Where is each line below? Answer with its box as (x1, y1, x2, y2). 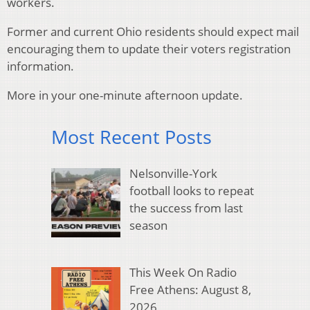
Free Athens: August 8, (129, 282, 251, 298)
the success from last (129, 199, 243, 216)
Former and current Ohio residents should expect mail (7, 24, 299, 40)
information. (7, 58, 74, 75)
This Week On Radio (129, 264, 237, 281)
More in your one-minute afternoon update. (7, 87, 243, 104)
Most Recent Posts (51, 124, 212, 150)
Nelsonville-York (129, 165, 217, 181)
